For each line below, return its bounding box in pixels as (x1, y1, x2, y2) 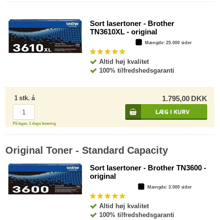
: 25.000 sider (163, 40, 192, 46)
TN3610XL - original (89, 27, 157, 36)
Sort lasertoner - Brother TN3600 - (89, 164, 206, 172)
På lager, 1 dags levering (13, 121, 56, 126)
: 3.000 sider (165, 185, 192, 190)
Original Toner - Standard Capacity (5, 145, 168, 156)
